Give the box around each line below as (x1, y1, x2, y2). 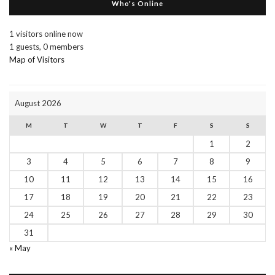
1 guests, (9, 41, 41, 52)
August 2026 (15, 98, 61, 108)
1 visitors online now (9, 28, 83, 39)
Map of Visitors (9, 54, 64, 64)
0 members (43, 41, 83, 52)
